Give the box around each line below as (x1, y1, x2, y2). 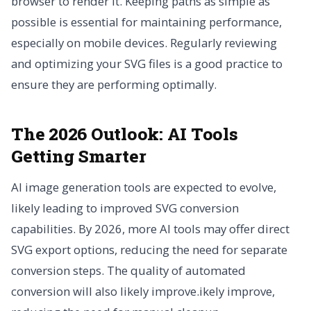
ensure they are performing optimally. (11, 76, 217, 93)
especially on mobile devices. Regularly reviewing (11, 35, 277, 51)
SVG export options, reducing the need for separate (11, 242, 287, 258)
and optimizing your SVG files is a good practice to (11, 56, 283, 72)
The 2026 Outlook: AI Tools (11, 122, 238, 146)
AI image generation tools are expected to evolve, (11, 179, 276, 196)
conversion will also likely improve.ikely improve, (11, 283, 275, 300)
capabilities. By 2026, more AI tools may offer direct (11, 221, 289, 237)
